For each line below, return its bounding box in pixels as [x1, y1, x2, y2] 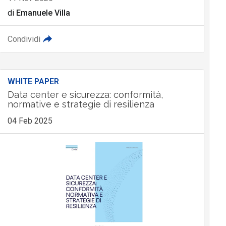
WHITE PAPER [7, 77, 59, 87]
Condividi [7, 34, 40, 44]
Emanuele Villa [16, 8, 70, 18]
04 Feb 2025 [7, 116, 52, 126]
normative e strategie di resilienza [7, 99, 154, 110]
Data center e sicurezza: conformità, [7, 89, 163, 100]
